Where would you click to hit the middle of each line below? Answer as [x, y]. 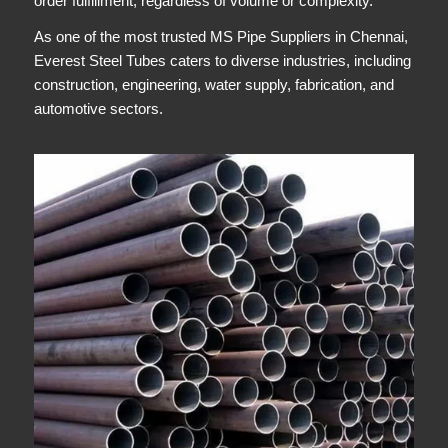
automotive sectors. [98, 109]
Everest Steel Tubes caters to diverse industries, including [222, 61]
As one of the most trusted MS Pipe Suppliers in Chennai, [220, 37]
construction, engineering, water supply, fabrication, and [213, 85]
